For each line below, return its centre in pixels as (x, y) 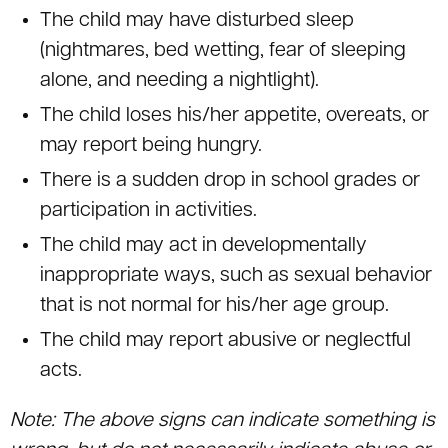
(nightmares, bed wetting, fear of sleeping (223, 51)
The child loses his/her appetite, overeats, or (234, 116)
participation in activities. (148, 211)
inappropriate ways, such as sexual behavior (236, 276)
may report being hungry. (151, 146)
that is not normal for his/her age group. (214, 306)
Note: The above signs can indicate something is (222, 421)
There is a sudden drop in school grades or (230, 181)
